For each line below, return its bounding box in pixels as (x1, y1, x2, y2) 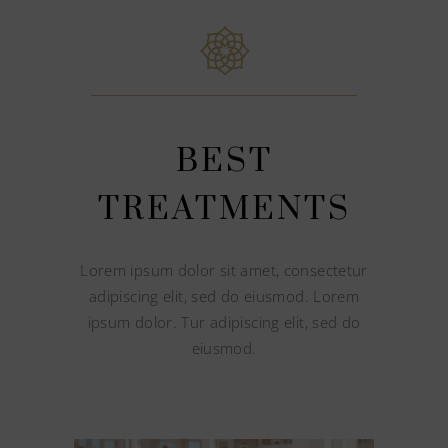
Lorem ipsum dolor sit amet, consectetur (80, 260, 368, 280)
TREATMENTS (97, 189, 351, 230)
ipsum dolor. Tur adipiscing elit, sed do (87, 312, 361, 332)
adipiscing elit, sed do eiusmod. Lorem (88, 286, 360, 306)
